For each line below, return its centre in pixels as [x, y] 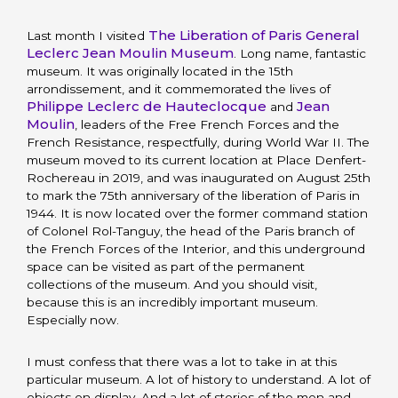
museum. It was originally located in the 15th [160, 71]
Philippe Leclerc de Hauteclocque [147, 106]
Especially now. [73, 319]
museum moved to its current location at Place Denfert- [197, 159]
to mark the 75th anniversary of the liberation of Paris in [194, 195]
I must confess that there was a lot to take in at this [182, 361]
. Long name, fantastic [300, 53]
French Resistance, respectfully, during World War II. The [199, 142]
